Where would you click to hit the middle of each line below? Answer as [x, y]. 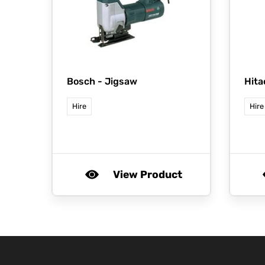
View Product [147, 174]
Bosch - [86, 81]
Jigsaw [121, 81]
